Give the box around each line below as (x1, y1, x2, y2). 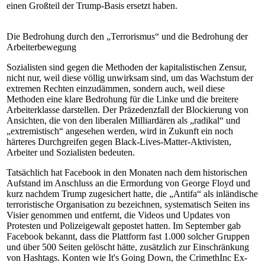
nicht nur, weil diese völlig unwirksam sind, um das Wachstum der (7, 73, 253, 83)
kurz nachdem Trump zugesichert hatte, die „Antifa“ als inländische (7, 189, 258, 199)
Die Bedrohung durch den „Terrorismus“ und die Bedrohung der (7, 31, 248, 41)
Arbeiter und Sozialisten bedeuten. (7, 147, 135, 157)
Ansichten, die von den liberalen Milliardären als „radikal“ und (7, 115, 240, 125)
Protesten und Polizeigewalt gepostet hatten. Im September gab (7, 221, 241, 231)
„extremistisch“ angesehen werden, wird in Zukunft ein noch (7, 126, 233, 136)
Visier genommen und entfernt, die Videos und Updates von (7, 210, 230, 220)
